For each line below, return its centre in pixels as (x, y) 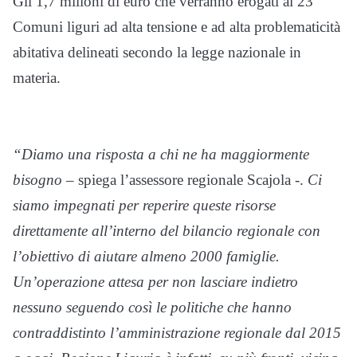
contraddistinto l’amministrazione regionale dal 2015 (177, 333)
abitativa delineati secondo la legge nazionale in (157, 53)
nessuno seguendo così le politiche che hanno (152, 308)
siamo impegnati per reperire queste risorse (144, 206)
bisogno (37, 180)
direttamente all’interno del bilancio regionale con (167, 231)
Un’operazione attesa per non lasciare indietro (155, 282)
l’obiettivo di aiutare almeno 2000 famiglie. (146, 257)
